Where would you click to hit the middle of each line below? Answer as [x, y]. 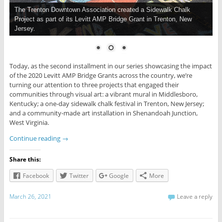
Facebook [36, 176]
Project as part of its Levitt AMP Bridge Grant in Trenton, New [103, 19]
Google [119, 176]
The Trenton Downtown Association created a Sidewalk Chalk [102, 10]
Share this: [25, 160]
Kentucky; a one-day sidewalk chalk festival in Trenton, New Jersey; [107, 104]
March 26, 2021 [30, 196]
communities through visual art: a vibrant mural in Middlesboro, [103, 94]
